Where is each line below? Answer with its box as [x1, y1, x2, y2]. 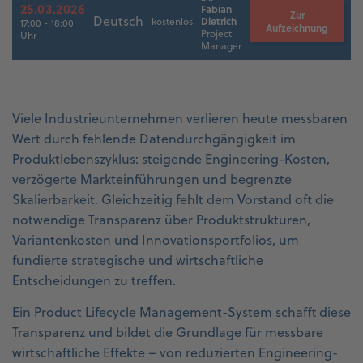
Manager [201, 38, 241, 53]
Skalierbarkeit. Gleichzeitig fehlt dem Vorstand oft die [12, 190, 334, 208]
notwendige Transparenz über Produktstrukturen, [12, 210, 310, 228]
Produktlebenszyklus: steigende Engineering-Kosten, [12, 149, 330, 168]
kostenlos [152, 14, 193, 28]
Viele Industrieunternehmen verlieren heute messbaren [12, 109, 348, 127]
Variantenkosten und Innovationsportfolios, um [12, 230, 299, 249]
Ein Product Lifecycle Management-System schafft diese [12, 302, 351, 321]
